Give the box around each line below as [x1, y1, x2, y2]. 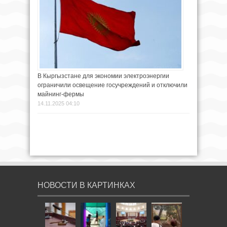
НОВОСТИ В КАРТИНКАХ [37, 181, 135, 190]
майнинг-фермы [37, 91, 84, 98]
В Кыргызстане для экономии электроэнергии [37, 72, 169, 80]
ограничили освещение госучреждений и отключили [37, 82, 187, 89]
